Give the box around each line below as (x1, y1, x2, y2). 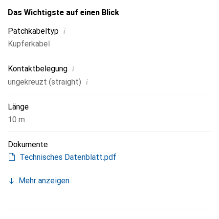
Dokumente (8, 140, 48, 149)
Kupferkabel (8, 39, 50, 48)
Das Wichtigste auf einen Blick (8, 8, 119, 17)
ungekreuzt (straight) (8, 77, 81, 87)
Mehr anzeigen (19, 176, 69, 185)
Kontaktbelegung (8, 64, 67, 73)
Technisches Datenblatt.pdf (20, 153, 116, 162)
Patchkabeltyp (8, 26, 59, 36)
